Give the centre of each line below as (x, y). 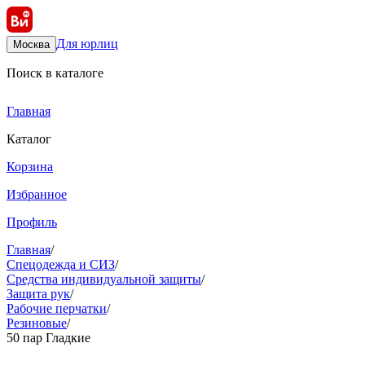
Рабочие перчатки (57, 308)
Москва (31, 44)
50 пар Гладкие (48, 338)
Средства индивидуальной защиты (104, 279)
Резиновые (37, 323)
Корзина (30, 167)
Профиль (32, 222)
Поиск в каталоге (55, 73)
